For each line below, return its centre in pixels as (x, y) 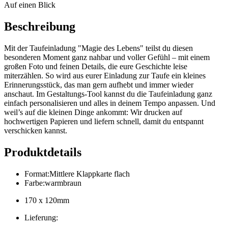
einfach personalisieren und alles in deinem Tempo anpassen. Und (110, 103)
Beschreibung (40, 26)
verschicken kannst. (36, 130)
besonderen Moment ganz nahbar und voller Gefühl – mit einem (107, 57)
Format (36, 174)
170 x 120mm (47, 200)
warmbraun (63, 183)
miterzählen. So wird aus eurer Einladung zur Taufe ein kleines (105, 75)
